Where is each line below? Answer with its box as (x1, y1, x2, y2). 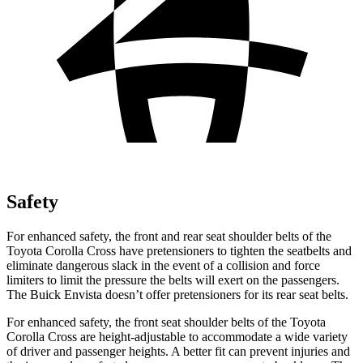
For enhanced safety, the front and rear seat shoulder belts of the (6, 228, 331, 243)
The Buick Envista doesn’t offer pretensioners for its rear (6, 287, 299, 301)
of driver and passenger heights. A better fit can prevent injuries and (6, 344, 350, 358)
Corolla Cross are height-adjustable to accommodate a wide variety (6, 329, 348, 344)
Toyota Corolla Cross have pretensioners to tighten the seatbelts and (6, 243, 352, 258)
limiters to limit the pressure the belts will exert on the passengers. (6, 272, 340, 287)
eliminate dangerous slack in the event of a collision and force (6, 258, 320, 272)
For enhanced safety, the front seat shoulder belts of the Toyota (6, 314, 326, 329)
